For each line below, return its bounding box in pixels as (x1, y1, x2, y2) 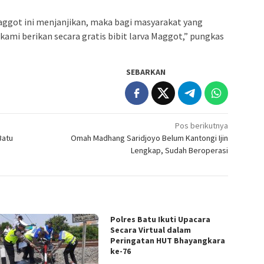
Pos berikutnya (175, 120, 229, 131)
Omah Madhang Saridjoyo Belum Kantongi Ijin (71, 132, 229, 143)
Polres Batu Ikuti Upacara (110, 213, 211, 225)
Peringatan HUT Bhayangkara (110, 235, 226, 246)
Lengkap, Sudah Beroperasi (131, 144, 229, 156)
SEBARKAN (126, 66, 166, 77)
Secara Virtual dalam (110, 224, 192, 235)
